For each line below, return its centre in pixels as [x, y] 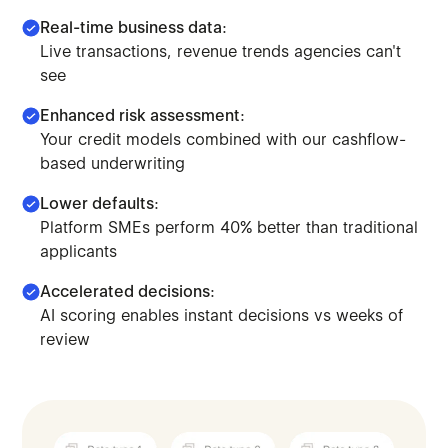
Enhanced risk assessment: [143, 115]
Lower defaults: [100, 203]
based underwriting [113, 163]
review [65, 339]
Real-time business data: [134, 27]
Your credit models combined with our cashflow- [223, 139]
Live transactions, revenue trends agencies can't [221, 51]
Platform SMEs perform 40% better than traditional [229, 227]
